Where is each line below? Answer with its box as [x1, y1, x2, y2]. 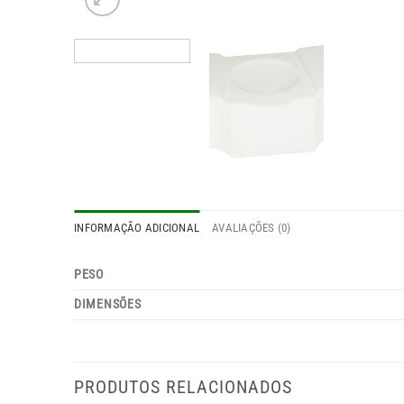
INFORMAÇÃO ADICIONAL [74, 220, 200, 234]
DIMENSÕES [74, 296, 142, 312]
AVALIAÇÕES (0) [212, 220, 291, 234]
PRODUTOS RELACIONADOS [74, 375, 292, 398]
